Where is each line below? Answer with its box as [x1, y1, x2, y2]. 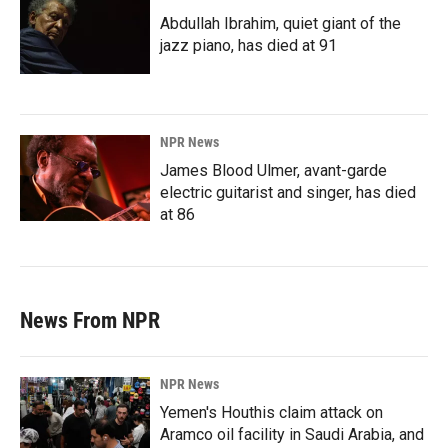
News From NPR [20, 308, 160, 334]
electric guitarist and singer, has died [160, 183, 416, 203]
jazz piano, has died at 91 [160, 36, 337, 56]
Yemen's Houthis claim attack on [160, 403, 383, 423]
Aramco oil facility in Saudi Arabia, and [160, 425, 424, 445]
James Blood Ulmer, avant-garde [160, 161, 387, 181]
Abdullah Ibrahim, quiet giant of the [160, 14, 401, 34]
